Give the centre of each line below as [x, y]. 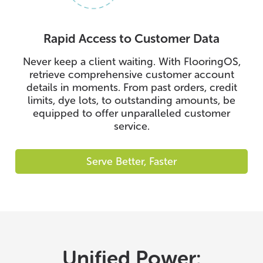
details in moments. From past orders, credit [131, 87]
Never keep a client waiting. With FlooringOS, [131, 61]
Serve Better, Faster [131, 161]
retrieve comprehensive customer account [131, 74]
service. [131, 126]
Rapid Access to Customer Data [131, 38]
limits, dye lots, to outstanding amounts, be [131, 100]
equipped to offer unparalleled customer [131, 113]
